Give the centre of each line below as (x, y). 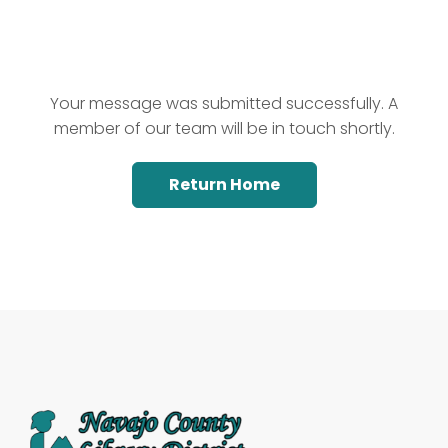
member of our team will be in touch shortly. (224, 128)
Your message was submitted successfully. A (224, 103)
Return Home (224, 185)
